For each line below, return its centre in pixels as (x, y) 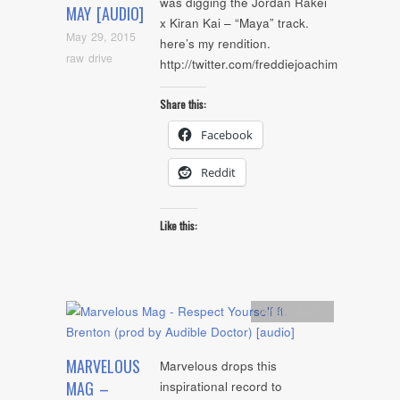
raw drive (89, 58)
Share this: (183, 104)
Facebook (227, 134)
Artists (275, 311)
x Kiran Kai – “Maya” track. (234, 23)
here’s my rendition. (215, 44)
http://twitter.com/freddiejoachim (249, 64)
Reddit (218, 172)
